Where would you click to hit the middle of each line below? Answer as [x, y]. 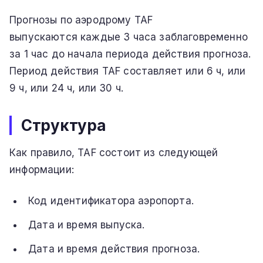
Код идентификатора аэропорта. [111, 201]
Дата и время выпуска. [87, 225]
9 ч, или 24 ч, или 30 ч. [67, 88]
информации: [42, 170]
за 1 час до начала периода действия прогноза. [130, 54]
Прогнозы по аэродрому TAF [81, 20]
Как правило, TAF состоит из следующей [114, 153]
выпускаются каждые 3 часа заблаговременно [129, 37]
